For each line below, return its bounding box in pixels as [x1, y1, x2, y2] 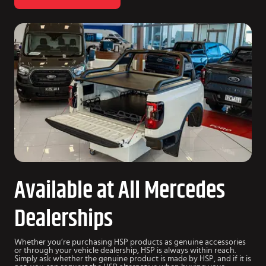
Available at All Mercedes [14, 179, 225, 203]
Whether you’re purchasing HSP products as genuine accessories [14, 238, 246, 247]
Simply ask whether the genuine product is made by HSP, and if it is [14, 255, 251, 264]
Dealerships [14, 207, 113, 232]
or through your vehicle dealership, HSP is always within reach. [14, 246, 236, 255]
